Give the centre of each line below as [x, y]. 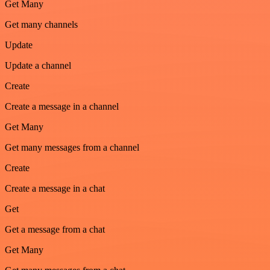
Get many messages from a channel [72, 147]
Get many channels [41, 24]
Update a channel [38, 65]
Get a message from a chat [55, 229]
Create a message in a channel [62, 106]
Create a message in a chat [55, 188]
